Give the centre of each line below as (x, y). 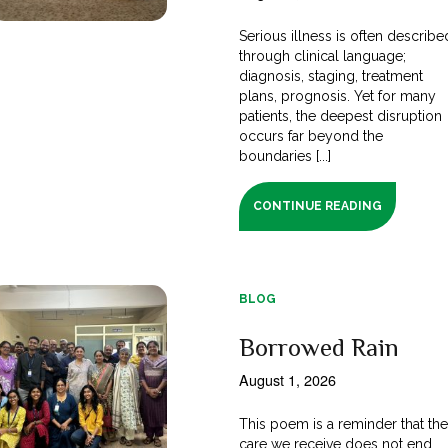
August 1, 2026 (287, 379)
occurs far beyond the (311, 135)
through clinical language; (322, 55)
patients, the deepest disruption (340, 115)
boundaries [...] (285, 155)
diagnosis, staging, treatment (331, 75)
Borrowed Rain (318, 347)
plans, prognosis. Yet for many (337, 95)
